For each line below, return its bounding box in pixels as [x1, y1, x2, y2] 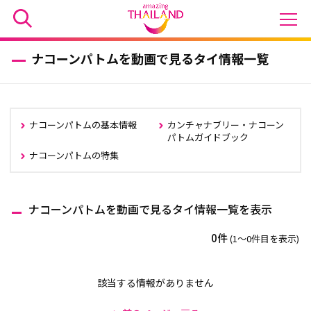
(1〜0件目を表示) [230, 232, 300, 245]
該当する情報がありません [97, 276, 214, 289]
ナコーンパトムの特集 [29, 149, 119, 162]
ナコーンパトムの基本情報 [29, 118, 137, 131]
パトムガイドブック [167, 131, 249, 144]
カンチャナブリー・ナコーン [167, 118, 284, 131]
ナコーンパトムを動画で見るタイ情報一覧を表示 [28, 201, 272, 217]
